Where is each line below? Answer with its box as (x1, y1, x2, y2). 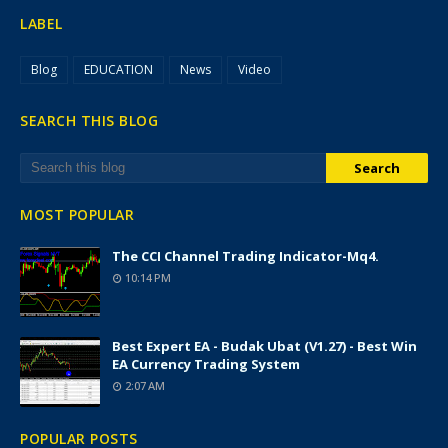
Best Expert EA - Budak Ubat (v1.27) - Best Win (112, 337, 417, 355)
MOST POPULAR (20, 205, 134, 224)
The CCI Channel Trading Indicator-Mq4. (112, 247, 379, 265)
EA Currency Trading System (112, 355, 300, 373)
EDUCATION (84, 61, 153, 78)
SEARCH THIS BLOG (20, 111, 158, 130)
